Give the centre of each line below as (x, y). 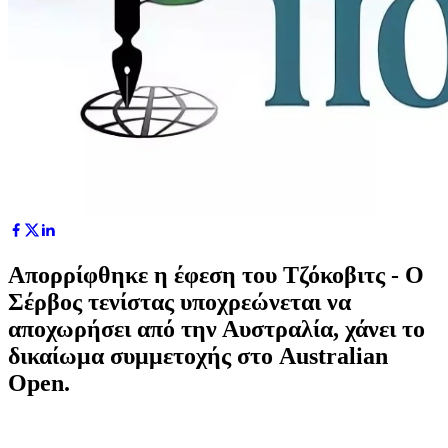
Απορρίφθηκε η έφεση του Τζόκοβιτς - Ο (216, 274)
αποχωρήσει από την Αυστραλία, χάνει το (216, 328)
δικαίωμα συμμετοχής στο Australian (198, 355)
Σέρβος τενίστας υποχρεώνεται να (179, 301)
